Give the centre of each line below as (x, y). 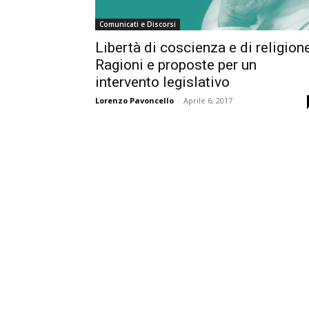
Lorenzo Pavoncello (134, 100)
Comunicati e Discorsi (138, 24)
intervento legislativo (162, 82)
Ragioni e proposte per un (176, 64)
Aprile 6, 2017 (208, 100)
